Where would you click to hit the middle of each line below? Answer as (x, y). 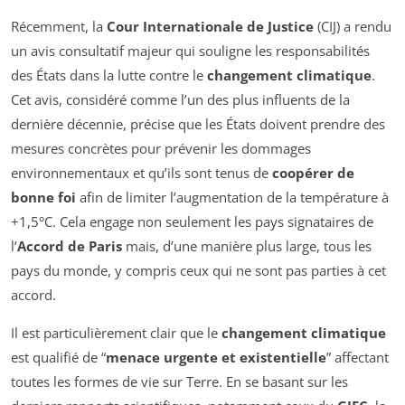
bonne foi (43, 197)
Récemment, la (59, 26)
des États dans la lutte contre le (109, 75)
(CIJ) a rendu (353, 26)
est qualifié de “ (58, 357)
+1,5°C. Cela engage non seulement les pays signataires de (192, 221)
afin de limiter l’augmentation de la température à (232, 197)
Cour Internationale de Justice (210, 26)
